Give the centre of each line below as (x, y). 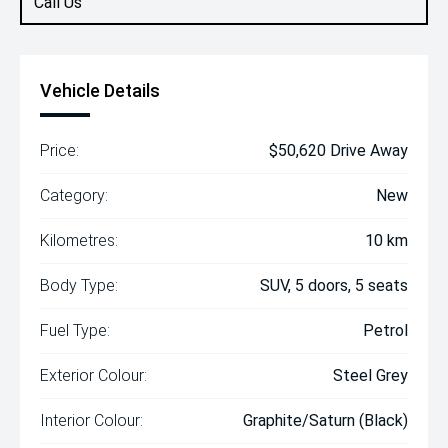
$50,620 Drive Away (338, 150)
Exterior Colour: (93, 375)
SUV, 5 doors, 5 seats (334, 285)
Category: (74, 195)
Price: (59, 150)
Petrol (385, 330)
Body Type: (79, 285)
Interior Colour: (91, 420)
